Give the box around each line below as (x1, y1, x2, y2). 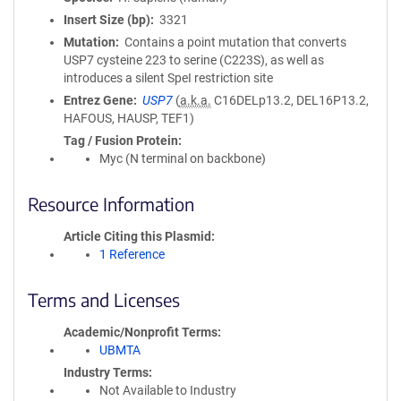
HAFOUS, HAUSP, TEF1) (64, 111, 194, 125)
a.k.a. (179, 93, 211, 107)
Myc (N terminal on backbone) (99, 151, 266, 166)
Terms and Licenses (28, 288, 180, 311)
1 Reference (99, 247, 165, 261)
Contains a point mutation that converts (124, 35, 346, 49)
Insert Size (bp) (64, 13, 150, 27)
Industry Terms (64, 365, 149, 380)
